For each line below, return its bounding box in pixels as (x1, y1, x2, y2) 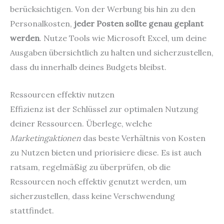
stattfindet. (10, 205, 54, 215)
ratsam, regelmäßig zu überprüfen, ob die (10, 161, 170, 172)
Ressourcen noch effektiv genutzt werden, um (10, 176, 186, 186)
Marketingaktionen (10, 132, 81, 143)
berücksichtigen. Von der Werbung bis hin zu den (10, 4, 195, 14)
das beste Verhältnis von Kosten (81, 132, 205, 143)
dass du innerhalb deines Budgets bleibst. (10, 62, 166, 72)
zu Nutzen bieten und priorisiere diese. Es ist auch (10, 147, 201, 157)
